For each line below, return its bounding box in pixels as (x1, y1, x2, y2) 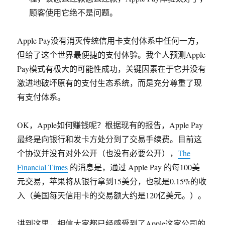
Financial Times (17, 162, 68, 172)
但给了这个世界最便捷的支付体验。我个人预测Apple (17, 49, 206, 60)
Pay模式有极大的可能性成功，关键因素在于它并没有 (17, 63, 206, 74)
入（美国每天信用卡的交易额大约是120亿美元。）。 (17, 190, 206, 200)
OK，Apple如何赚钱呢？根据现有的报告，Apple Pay (17, 120, 203, 130)
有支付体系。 (17, 91, 66, 102)
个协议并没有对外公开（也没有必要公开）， (17, 148, 178, 158)
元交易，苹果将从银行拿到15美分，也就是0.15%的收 (17, 176, 207, 186)
